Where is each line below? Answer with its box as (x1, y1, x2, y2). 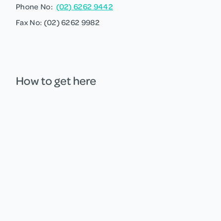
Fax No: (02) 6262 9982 (16, 17, 100, 27)
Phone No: (16, 1, 56, 11)
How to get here (16, 73, 96, 88)
